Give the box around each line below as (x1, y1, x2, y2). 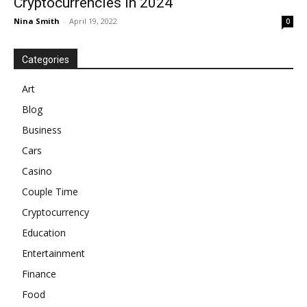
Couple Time (22, 185, 78, 199)
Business (22, 123, 62, 137)
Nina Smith (14, 16, 60, 27)
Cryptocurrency (22, 206, 89, 219)
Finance (22, 267, 56, 281)
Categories (22, 54, 69, 66)
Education (22, 226, 66, 240)
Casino (22, 164, 52, 178)
